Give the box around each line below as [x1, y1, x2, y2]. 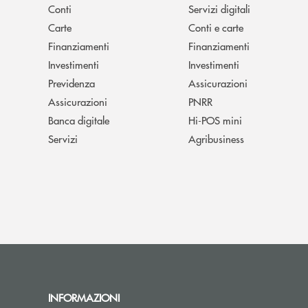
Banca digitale [48, 113, 109, 128]
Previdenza [48, 76, 95, 91]
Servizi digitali [188, 1, 250, 16]
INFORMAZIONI [48, 290, 125, 305]
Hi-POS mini [188, 113, 242, 128]
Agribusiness [188, 131, 244, 146]
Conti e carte [188, 20, 243, 35]
